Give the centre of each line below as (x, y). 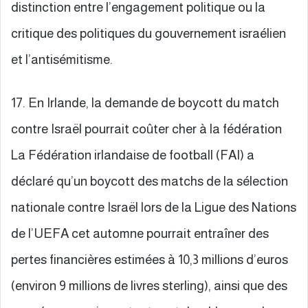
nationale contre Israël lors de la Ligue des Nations (154, 207)
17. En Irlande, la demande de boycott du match (145, 102)
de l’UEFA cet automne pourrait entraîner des (140, 233)
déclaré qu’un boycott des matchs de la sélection (150, 181)
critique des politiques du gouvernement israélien (148, 33)
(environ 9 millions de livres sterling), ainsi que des (149, 285)
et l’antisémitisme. (62, 59)
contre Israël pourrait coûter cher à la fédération (146, 129)
